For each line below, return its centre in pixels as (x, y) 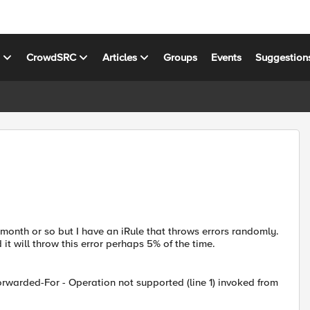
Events (227, 57)
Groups (181, 57)
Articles (120, 57)
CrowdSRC (52, 57)
